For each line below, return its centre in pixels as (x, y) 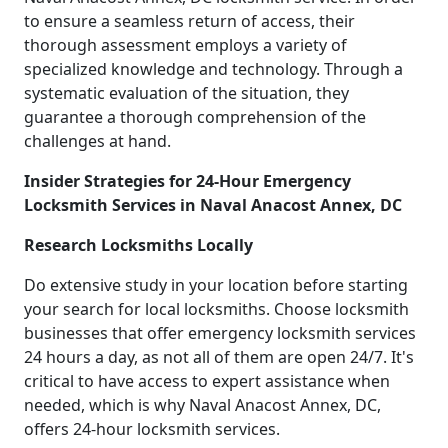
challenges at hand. (97, 140)
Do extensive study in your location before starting (216, 284)
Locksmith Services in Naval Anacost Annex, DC (213, 204)
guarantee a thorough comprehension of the (195, 116)
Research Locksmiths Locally (138, 244)
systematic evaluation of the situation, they (186, 92)
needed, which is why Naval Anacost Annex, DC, (202, 404)
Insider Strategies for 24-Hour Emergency (187, 180)
